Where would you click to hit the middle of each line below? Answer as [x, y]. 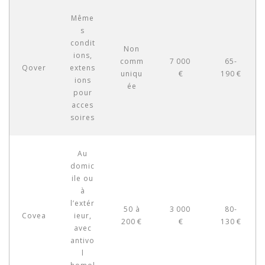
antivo [83, 240]
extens [83, 68]
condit [83, 43]
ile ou [83, 178]
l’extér [83, 203]
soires [83, 117]
